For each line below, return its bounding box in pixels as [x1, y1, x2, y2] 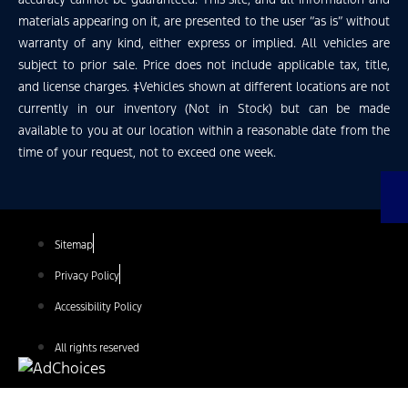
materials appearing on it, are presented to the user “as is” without [18, 14, 390, 30]
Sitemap [55, 239, 93, 252]
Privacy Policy [55, 270, 119, 283]
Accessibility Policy [55, 301, 142, 314]
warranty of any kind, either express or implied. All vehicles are [18, 36, 390, 52]
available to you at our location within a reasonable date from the [18, 123, 390, 139]
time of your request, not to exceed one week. [18, 145, 276, 161]
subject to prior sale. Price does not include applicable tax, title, [18, 57, 390, 74]
